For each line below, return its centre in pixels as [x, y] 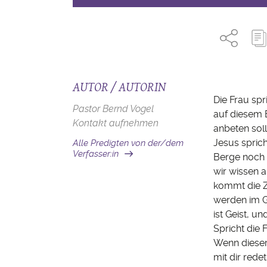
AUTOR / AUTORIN [119, 87]
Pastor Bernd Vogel [113, 109]
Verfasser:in [96, 154]
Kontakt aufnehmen [116, 123]
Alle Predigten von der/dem [128, 143]
